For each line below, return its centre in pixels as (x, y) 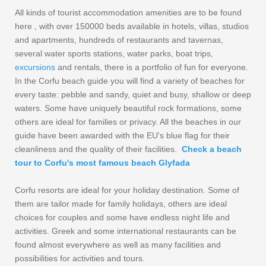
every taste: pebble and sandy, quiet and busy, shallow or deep (133, 95)
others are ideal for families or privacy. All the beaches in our (128, 122)
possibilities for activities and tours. (80, 259)
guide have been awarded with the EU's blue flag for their (122, 136)
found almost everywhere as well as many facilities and (118, 245)
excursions (35, 67)
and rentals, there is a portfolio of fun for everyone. (152, 67)
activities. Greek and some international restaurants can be (126, 231)
